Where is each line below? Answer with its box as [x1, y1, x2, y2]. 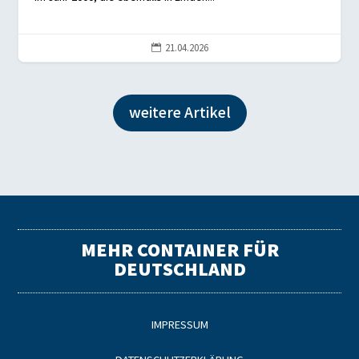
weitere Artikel [128, 103, 231, 123]
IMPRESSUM [151, 318, 208, 333]
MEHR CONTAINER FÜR [80, 239, 279, 263]
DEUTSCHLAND [113, 258, 246, 282]
